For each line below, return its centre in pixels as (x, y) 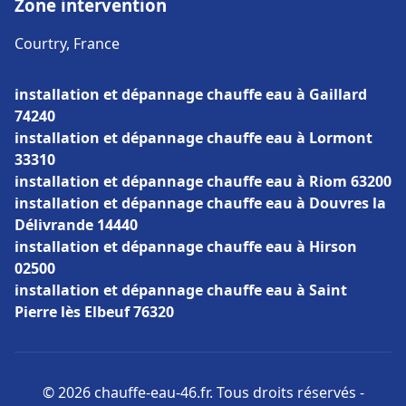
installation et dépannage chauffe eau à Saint (181, 290)
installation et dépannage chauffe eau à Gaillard (191, 94)
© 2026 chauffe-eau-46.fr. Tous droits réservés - (203, 392)
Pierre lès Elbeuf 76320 (94, 312)
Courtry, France (67, 43)
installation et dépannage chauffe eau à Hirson (186, 246)
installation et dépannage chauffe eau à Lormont (193, 138)
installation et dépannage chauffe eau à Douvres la (200, 203)
